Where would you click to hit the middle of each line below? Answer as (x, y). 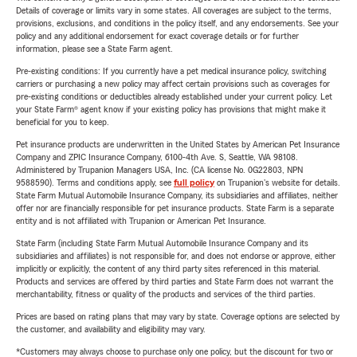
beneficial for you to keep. (63, 122)
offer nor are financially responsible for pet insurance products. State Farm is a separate (175, 208)
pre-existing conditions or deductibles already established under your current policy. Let (174, 97)
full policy (194, 183)
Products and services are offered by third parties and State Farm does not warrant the (175, 282)
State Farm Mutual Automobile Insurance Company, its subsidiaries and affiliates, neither (177, 196)
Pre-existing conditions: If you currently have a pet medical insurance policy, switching (171, 71)
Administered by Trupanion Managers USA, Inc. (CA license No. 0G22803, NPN (159, 170)
